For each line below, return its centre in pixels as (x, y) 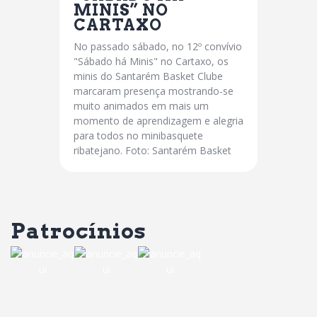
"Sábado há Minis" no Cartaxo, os (151, 61)
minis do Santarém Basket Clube (148, 76)
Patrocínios (79, 231)
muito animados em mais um (141, 105)
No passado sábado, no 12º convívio (158, 46)
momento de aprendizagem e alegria (158, 120)
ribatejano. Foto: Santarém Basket (152, 150)
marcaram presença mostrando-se (154, 91)
